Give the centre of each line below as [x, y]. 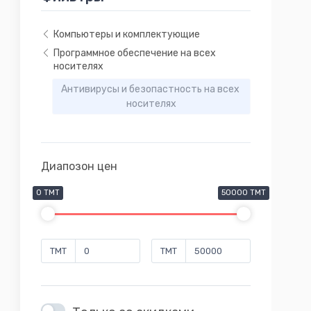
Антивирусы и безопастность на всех [150, 89]
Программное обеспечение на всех [135, 53]
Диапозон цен [79, 166]
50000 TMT [243, 193]
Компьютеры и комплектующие [127, 34]
